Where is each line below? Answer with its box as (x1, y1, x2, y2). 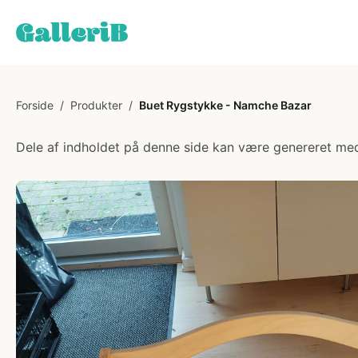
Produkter (70, 98, 122, 112)
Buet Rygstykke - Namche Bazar (139, 98, 312, 112)
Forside (16, 98, 54, 112)
